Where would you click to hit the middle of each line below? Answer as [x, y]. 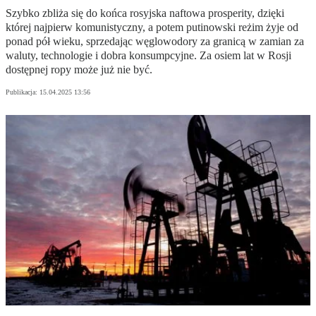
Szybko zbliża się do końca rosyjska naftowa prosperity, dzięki [145, 13]
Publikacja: [23, 92]
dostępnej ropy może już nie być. [79, 70]
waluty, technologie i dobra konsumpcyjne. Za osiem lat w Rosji [148, 56]
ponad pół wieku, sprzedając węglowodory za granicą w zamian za [155, 42]
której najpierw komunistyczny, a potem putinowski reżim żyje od [152, 28]
